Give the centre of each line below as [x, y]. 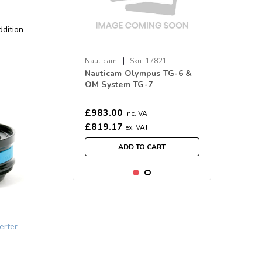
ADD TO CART [142, 147]
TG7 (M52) [105, 107]
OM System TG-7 [119, 85]
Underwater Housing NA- [137, 96]
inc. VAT [138, 113]
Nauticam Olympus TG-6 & [138, 73]
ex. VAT [137, 127]
